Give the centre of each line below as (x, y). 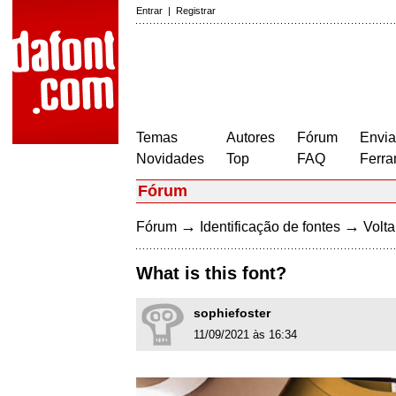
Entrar (149, 11)
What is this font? (211, 274)
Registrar (196, 11)
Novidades (170, 159)
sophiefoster (232, 313)
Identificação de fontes (270, 227)
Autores (251, 137)
